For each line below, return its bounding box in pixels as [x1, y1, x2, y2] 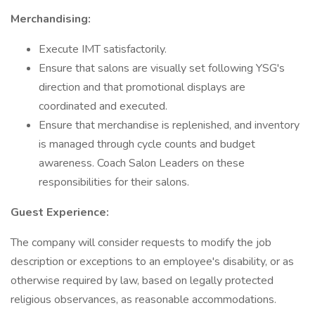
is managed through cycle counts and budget [39, 136, 255, 152]
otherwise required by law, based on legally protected [11, 273, 274, 288]
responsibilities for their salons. [39, 174, 189, 190]
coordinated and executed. [39, 98, 167, 114]
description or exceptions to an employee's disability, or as [11, 254, 294, 269]
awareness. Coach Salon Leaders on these [39, 155, 245, 171]
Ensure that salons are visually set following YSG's [39, 60, 285, 76]
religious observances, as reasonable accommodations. [11, 292, 276, 307]
